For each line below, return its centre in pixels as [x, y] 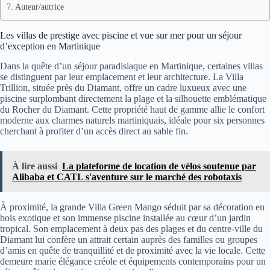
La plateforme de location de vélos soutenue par [159, 166]
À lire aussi [35, 166]
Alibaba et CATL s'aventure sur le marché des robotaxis [127, 177]
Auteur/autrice [39, 6]
